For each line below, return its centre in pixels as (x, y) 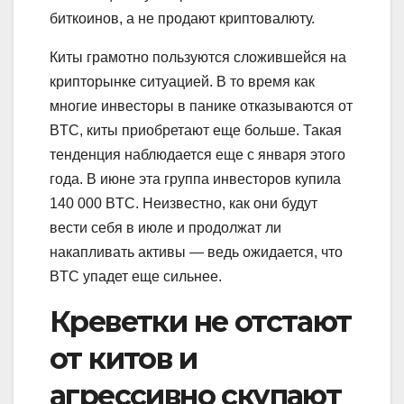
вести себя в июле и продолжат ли (165, 227)
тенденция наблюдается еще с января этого (197, 154)
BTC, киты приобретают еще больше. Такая (196, 130)
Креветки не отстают (201, 321)
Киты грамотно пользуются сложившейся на (198, 57)
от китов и (123, 358)
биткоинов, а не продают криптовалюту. (182, 18)
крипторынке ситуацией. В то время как (182, 81)
